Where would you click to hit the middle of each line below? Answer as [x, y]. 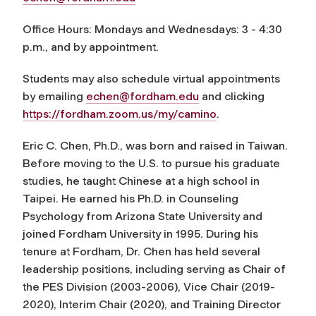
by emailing [54, 96]
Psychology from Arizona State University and [142, 216]
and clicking [232, 96]
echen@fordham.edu [142, 96]
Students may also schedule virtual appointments [151, 79]
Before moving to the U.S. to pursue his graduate [151, 163]
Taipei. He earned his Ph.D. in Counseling [130, 199]
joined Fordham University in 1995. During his [140, 234]
